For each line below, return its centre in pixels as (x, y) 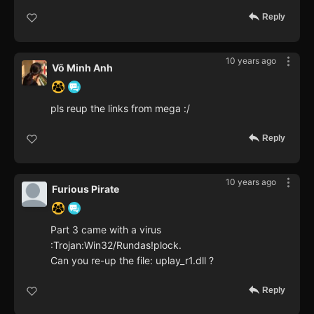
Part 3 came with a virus (106, 230)
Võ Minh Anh (82, 68)
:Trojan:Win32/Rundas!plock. (116, 245)
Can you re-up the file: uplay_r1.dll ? (132, 261)
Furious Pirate (86, 189)
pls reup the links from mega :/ (120, 109)
